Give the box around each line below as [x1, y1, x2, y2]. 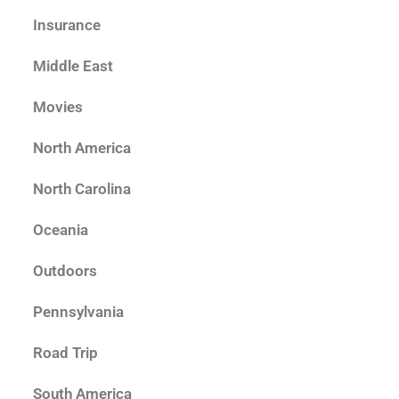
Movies [33, 97, 83, 116]
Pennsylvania [33, 302, 124, 321]
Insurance [33, 15, 101, 34]
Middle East [33, 56, 113, 75]
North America [33, 138, 131, 157]
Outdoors [33, 261, 97, 280]
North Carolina [33, 179, 131, 198]
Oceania [33, 220, 88, 239]
